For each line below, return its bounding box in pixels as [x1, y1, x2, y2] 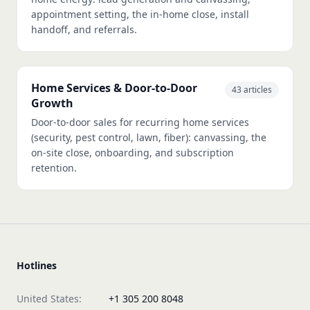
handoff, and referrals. [31, 23, 137, 37]
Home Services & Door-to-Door [31, 80, 197, 96]
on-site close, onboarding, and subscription [31, 146, 234, 160]
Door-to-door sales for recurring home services [31, 116, 249, 129]
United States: [17, 292, 82, 306]
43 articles [232, 84, 272, 96]
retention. [31, 161, 77, 175]
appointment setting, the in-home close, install [31, 8, 249, 21]
